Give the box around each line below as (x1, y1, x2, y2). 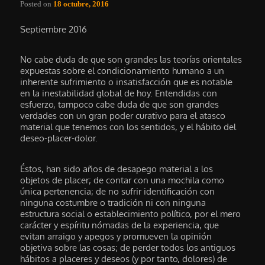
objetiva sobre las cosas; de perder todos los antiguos (20, 241, 236, 253)
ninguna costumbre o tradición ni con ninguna (20, 196, 206, 208)
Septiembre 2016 (20, 23, 88, 35)
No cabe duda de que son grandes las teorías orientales (20, 54, 243, 66)
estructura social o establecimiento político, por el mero (20, 208, 241, 219)
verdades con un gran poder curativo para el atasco (20, 110, 226, 122)
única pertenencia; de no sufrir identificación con (20, 185, 215, 197)
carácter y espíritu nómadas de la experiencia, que (20, 219, 219, 231)
